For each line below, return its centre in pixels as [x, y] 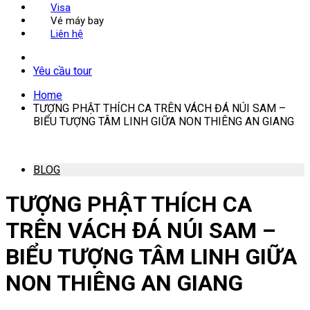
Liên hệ [67, 34]
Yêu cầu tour [63, 71]
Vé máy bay [77, 20]
